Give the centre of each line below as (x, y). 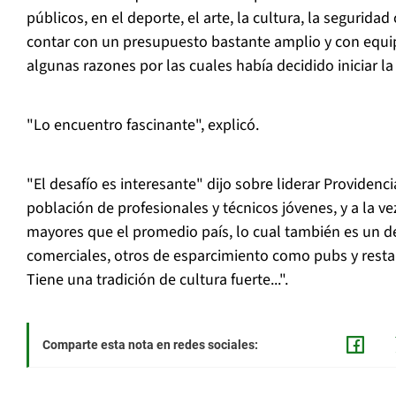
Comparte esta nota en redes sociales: (150, 345)
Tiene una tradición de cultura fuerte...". (157, 280)
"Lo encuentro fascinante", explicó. (143, 126)
